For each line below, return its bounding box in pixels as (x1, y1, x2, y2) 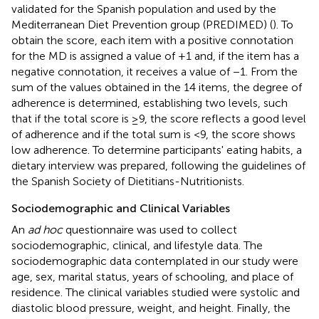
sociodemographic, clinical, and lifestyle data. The (11, 238, 263, 252)
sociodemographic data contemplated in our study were (11, 253, 298, 268)
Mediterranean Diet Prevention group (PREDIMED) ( (11, 17, 273, 31)
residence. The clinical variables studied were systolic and (11, 285, 300, 299)
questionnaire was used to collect (63, 222, 237, 236)
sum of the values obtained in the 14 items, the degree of (11, 80, 302, 94)
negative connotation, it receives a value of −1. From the (11, 64, 298, 78)
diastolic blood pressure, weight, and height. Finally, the (11, 300, 291, 315)
